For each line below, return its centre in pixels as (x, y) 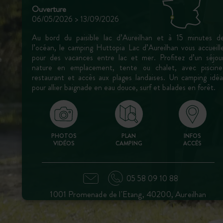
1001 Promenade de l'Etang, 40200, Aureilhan (128, 194)
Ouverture (49, 9)
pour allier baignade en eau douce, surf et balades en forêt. (124, 87)
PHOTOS (64, 136)
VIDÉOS (64, 143)
